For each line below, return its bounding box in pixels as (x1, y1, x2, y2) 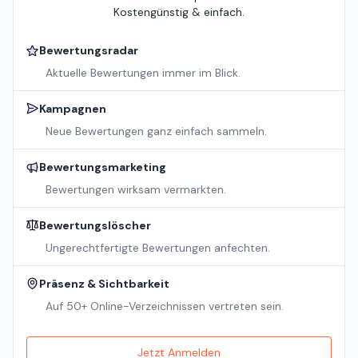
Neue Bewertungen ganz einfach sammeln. (46, 124, 267, 139)
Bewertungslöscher (39, 218, 151, 233)
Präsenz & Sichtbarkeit (39, 276, 169, 292)
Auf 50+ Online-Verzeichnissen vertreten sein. (46, 299, 284, 314)
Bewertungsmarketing (39, 160, 166, 175)
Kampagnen (39, 101, 106, 117)
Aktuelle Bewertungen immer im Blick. (46, 66, 241, 81)
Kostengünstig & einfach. (113, 5, 245, 20)
